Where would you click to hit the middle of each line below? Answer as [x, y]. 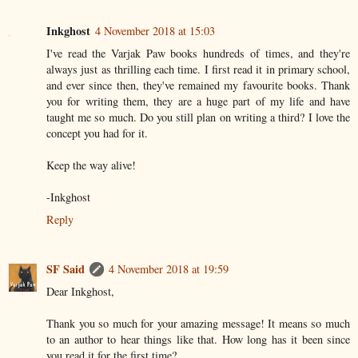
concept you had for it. [97, 133]
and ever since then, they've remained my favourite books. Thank [198, 85]
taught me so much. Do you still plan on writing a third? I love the [198, 117]
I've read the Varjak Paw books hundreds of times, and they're [198, 53]
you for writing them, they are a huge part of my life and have [198, 101]
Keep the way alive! [91, 165]
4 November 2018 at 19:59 [169, 268]
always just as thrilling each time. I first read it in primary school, [198, 69]
